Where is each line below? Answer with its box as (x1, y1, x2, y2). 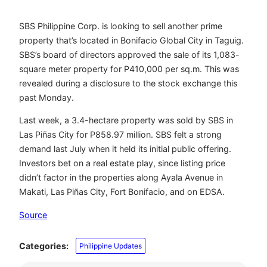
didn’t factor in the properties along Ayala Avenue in (19, 172, 223, 183)
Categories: (19, 241, 69, 252)
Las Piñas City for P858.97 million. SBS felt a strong (19, 129, 222, 140)
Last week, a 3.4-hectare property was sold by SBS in (19, 115, 233, 126)
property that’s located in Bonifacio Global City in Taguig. (19, 35, 244, 46)
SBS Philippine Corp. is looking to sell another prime (19, 21, 222, 32)
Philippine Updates (79, 241, 142, 251)
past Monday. (19, 92, 74, 103)
